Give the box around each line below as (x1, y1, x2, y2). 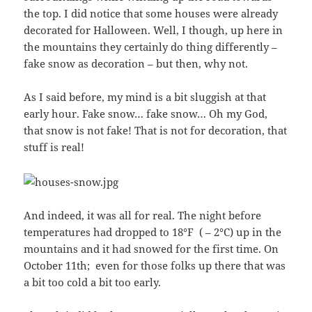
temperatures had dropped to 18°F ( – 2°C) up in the (24, 225, 282, 240)
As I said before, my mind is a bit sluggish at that (24, 90, 267, 104)
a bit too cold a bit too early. (24, 275, 162, 290)
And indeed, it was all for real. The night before (24, 208, 262, 223)
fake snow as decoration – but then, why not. (24, 56, 249, 71)
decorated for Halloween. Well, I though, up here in (24, 23, 283, 38)
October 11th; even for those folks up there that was (24, 258, 286, 273)
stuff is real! (24, 140, 85, 155)
